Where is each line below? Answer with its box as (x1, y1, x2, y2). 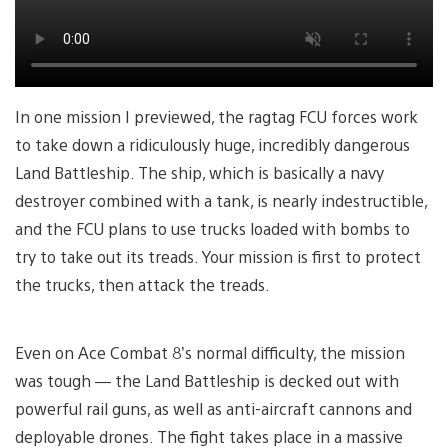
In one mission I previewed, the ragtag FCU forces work (15, 106, 418, 128)
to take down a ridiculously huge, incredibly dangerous (15, 134, 410, 156)
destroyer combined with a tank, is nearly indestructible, (15, 190, 427, 212)
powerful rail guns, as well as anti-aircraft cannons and (15, 398, 412, 420)
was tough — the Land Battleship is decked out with (15, 370, 399, 392)
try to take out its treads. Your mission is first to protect (15, 246, 421, 268)
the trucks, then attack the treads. (15, 274, 270, 296)
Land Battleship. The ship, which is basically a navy (15, 162, 384, 184)
